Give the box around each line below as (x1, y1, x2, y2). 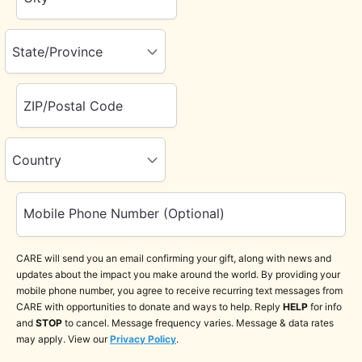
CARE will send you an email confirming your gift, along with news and (16, 251, 331, 264)
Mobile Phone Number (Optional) (23, 205, 225, 222)
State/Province (12, 43, 103, 60)
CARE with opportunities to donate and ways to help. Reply (16, 300, 283, 313)
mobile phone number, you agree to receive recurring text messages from (16, 284, 343, 297)
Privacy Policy (110, 332, 176, 345)
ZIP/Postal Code (23, 97, 123, 114)
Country (12, 151, 62, 168)
